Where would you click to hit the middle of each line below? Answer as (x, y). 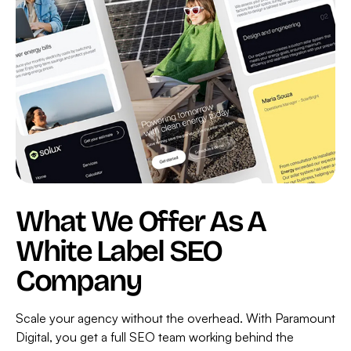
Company (79, 281)
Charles (61, 50)
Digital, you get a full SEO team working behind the (155, 337)
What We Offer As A (141, 222)
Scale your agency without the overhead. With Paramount (175, 318)
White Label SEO (119, 251)
